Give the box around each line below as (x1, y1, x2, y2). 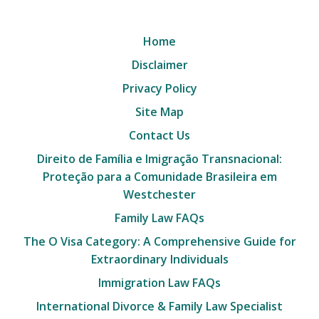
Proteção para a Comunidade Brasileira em (42, 168, 277, 184)
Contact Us (129, 127, 190, 143)
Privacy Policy (122, 80, 197, 96)
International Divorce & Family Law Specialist (36, 298, 283, 314)
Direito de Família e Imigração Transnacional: (37, 150, 282, 167)
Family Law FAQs (115, 209, 204, 226)
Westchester (123, 186, 196, 202)
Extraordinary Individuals (90, 251, 229, 267)
